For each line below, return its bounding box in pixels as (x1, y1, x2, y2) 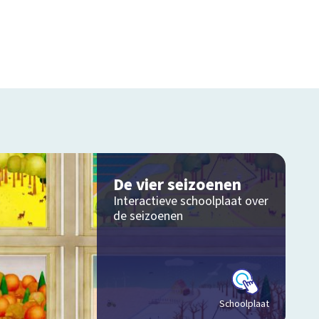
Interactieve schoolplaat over (113, 192, 268, 210)
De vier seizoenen (113, 172, 241, 197)
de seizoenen (113, 206, 183, 225)
